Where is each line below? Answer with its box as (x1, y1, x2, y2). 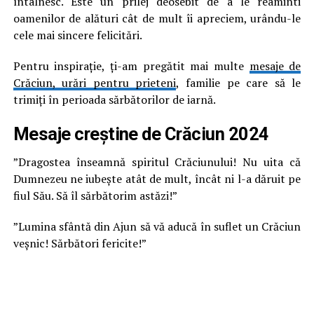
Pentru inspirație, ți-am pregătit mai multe (13, 58, 250, 74)
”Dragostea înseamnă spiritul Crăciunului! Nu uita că (13, 154, 301, 170)
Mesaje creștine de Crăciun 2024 (13, 123, 269, 144)
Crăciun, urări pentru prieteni (13, 75, 177, 90)
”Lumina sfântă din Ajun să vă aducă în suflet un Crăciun (13, 219, 301, 234)
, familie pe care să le (176, 75, 301, 90)
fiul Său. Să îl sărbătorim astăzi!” (13, 188, 177, 203)
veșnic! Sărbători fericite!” (13, 235, 146, 251)
